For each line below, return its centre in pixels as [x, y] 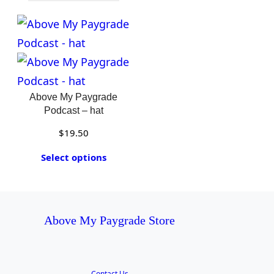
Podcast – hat [73, 111]
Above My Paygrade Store [110, 220]
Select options [73, 157]
